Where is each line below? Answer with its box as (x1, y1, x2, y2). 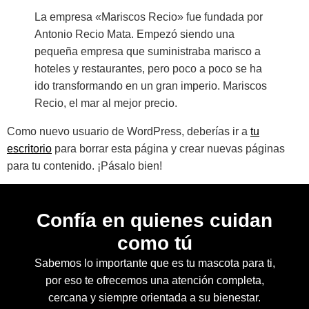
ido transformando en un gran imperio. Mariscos (34, 80, 267, 92)
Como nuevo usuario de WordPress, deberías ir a (7, 126, 250, 137)
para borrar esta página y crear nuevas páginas (52, 143, 285, 154)
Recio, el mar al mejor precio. (34, 97, 177, 109)
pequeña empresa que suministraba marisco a (34, 46, 261, 57)
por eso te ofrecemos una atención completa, (45, 275, 264, 287)
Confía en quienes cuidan (37, 210, 272, 232)
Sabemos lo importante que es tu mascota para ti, (34, 257, 275, 270)
